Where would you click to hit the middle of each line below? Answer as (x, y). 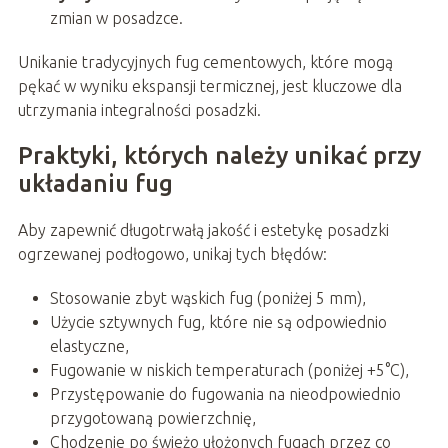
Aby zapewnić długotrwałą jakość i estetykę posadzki (203, 229)
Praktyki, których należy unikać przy (219, 155)
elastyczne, (89, 345)
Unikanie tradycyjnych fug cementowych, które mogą (205, 61)
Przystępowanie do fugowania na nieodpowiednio (225, 393)
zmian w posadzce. (116, 17)
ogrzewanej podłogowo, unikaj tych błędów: (172, 253)
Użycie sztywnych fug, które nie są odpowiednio (218, 321)
